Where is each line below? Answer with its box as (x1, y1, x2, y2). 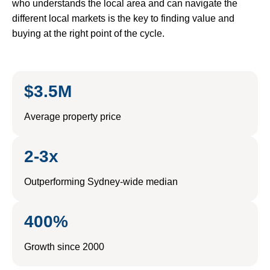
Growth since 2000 (24, 242, 104, 253)
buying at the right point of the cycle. (12, 28, 165, 39)
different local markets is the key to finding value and (12, 13, 234, 24)
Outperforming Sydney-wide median (24, 177, 178, 187)
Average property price (24, 111, 121, 122)
